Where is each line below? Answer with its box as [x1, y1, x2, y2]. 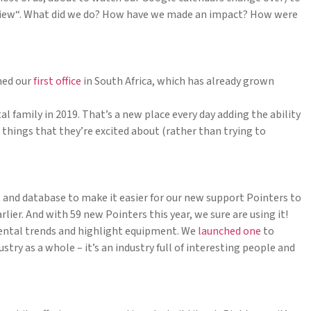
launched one [198, 224, 261, 239]
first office [33, 74, 81, 90]
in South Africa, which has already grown [81, 74, 274, 90]
